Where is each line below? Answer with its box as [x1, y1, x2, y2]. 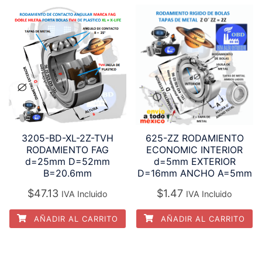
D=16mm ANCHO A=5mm [137, 167, 252, 179]
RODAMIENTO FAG [26, 143, 109, 156]
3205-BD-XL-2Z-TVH [21, 132, 113, 144]
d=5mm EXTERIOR [153, 155, 236, 167]
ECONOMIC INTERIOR [146, 143, 243, 156]
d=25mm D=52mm [25, 155, 110, 167]
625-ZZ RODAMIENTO [145, 132, 244, 144]
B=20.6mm [43, 167, 92, 179]
